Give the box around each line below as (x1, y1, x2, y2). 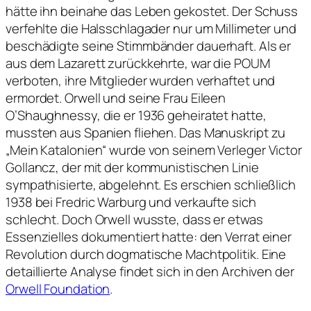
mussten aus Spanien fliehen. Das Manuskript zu (6, 123, 286, 142)
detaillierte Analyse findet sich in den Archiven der (6, 262, 294, 280)
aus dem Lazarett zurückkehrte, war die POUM (6, 53, 270, 72)
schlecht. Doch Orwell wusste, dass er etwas (6, 210, 263, 228)
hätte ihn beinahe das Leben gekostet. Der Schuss (6, 1, 299, 20)
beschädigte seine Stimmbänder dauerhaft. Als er (6, 36, 292, 55)
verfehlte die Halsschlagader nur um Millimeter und (6, 19, 296, 37)
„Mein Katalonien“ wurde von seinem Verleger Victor (6, 140, 302, 159)
